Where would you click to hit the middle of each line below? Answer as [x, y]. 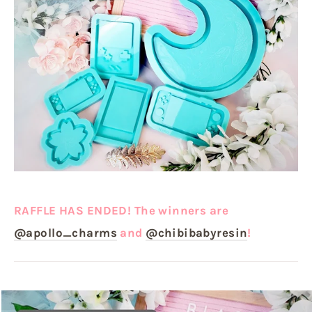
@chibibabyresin [197, 233]
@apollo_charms [65, 233]
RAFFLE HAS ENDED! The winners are [122, 211]
